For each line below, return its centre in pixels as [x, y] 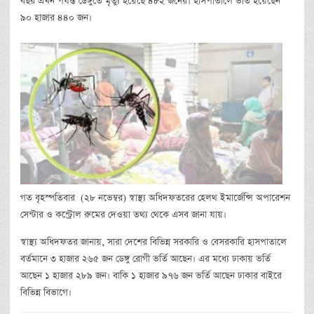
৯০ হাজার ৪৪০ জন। [56, 18]
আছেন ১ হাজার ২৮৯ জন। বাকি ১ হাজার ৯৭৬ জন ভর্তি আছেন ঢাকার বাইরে [151, 275]
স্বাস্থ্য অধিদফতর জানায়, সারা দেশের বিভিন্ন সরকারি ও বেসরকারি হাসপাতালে [153, 242]
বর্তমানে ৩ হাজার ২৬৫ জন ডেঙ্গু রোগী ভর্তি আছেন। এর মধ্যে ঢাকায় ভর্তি [145, 259]
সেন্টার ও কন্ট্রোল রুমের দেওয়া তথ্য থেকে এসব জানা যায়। [123, 214]
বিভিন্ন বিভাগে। [46, 292]
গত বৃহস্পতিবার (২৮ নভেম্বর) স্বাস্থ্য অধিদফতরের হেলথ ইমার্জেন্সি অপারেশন [155, 198]
